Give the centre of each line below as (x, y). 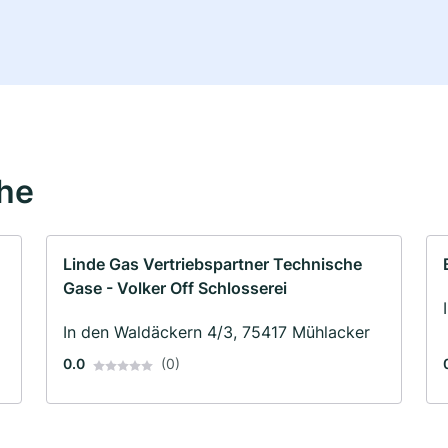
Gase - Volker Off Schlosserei (175, 288)
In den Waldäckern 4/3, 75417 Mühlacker (216, 332)
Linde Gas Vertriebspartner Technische (212, 264)
